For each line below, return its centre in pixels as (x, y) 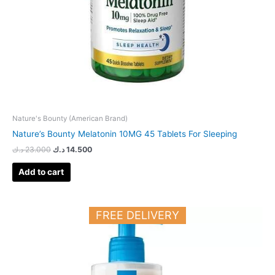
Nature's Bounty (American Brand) (70, 119)
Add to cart (41, 172)
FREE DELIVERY (137, 215)
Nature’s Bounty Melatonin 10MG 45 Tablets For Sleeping (125, 134)
